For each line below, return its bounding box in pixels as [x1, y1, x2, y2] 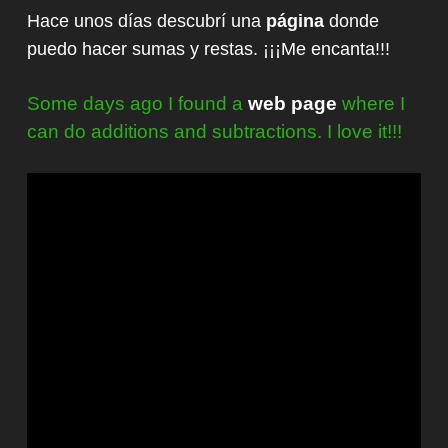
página [266, 10, 324, 31]
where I [337, 92, 405, 114]
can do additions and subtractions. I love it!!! [27, 120, 402, 142]
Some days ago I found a [27, 92, 248, 114]
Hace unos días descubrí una [27, 10, 266, 31]
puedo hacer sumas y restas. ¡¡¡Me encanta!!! [27, 38, 390, 59]
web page [248, 92, 337, 114]
